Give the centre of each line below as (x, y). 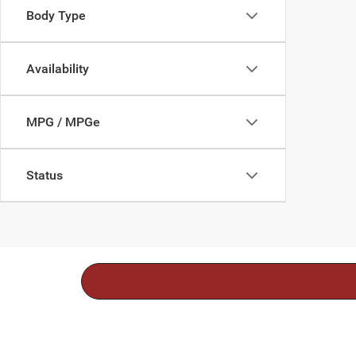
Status (44, 176)
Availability (58, 69)
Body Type (56, 16)
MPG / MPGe (63, 122)
